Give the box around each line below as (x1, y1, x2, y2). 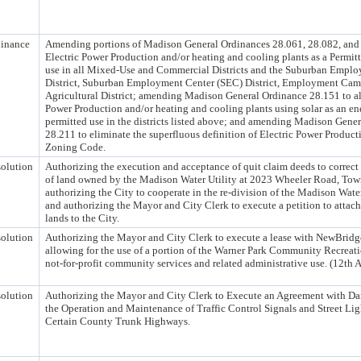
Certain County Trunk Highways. (45, 315, 190, 327)
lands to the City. (45, 212, 119, 224)
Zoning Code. (45, 141, 106, 153)
